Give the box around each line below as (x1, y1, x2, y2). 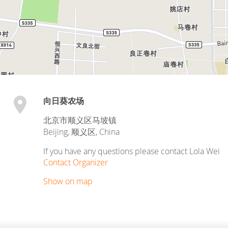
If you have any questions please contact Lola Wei (43, 146, 220, 157)
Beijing (43, 126, 68, 137)
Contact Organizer (43, 157, 108, 168)
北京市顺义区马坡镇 (43, 115, 117, 126)
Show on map (43, 176, 93, 187)
